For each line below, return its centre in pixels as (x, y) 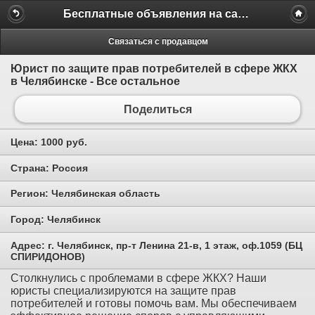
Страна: (31, 168)
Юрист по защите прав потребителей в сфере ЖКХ (154, 68)
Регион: (31, 194)
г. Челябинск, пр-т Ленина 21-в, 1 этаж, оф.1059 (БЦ (175, 245)
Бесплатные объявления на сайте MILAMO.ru (243, 13)
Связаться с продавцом (158, 41)
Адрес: (29, 245)
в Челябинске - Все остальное (95, 81)
